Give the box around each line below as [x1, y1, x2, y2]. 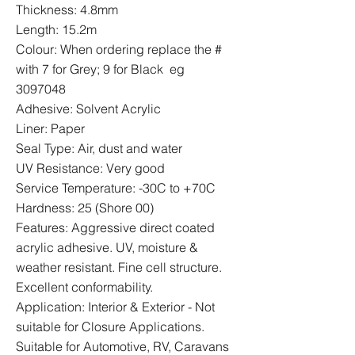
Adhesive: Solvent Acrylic [16, 101, 161, 116]
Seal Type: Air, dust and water [16, 140, 182, 156]
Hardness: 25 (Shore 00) [16, 200, 154, 216]
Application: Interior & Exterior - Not [16, 299, 215, 315]
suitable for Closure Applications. [16, 319, 204, 334]
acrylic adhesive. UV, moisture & [16, 239, 198, 255]
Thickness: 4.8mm [16, 2, 118, 17]
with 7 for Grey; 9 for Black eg [16, 61, 185, 77]
